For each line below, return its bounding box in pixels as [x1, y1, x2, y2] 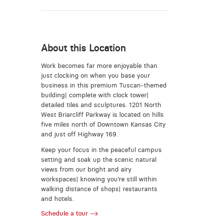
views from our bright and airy [41, 166, 131, 174]
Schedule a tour [41, 209, 88, 217]
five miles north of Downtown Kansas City [41, 120, 166, 128]
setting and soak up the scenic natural [41, 156, 156, 164]
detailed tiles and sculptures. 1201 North [41, 101, 161, 109]
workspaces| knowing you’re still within [41, 175, 157, 183]
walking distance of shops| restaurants [41, 185, 157, 193]
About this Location [41, 42, 126, 54]
